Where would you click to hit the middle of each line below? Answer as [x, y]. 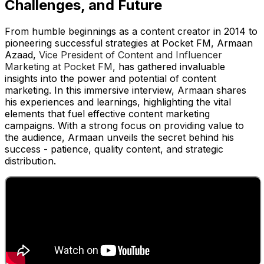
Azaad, [22, 55]
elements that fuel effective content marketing [107, 114]
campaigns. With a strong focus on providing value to [124, 126]
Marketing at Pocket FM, [60, 67]
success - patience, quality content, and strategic [114, 149]
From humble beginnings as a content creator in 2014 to [131, 32]
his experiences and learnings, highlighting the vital [118, 102]
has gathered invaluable [170, 67]
